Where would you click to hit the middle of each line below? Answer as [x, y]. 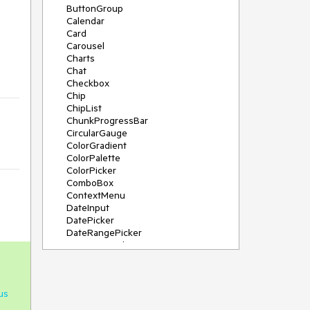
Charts [81, 58]
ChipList [84, 108]
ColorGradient [97, 145]
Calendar [85, 21]
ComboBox [90, 183]
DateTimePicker [101, 245]
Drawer [82, 295]
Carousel [85, 46]
